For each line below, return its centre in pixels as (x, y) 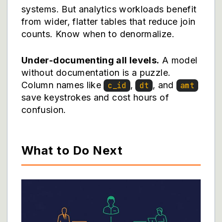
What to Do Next (72, 150)
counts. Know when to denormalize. (98, 34)
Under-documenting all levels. (90, 60)
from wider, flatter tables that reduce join (109, 22)
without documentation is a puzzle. (96, 73)
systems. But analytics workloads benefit (109, 9)
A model (178, 60)
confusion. (44, 110)
